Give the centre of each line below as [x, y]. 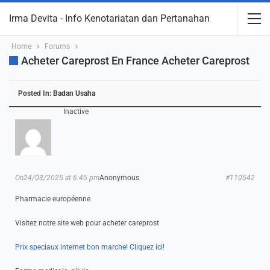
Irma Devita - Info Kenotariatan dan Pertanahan [109, 18]
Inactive [76, 111]
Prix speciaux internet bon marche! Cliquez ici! [90, 247]
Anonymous [119, 178]
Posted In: [36, 93]
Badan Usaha [74, 93]
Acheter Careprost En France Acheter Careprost [135, 61]
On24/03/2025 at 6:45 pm [57, 178]
